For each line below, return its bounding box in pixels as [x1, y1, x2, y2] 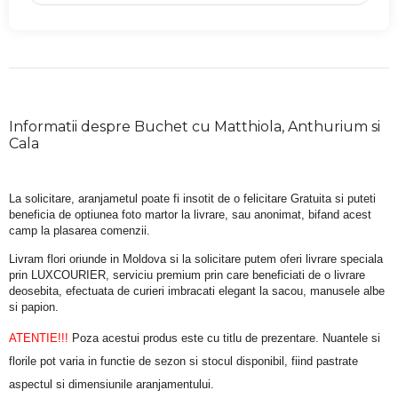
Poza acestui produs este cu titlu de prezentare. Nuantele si [68, 331, 380, 346]
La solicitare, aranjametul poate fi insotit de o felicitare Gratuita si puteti [9, 192, 376, 206]
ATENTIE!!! [9, 331, 68, 346]
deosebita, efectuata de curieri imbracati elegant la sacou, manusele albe [9, 283, 385, 298]
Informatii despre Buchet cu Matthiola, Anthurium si [9, 118, 380, 136]
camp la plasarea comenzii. [9, 224, 150, 238]
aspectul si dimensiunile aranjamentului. [9, 378, 214, 392]
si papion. [9, 299, 59, 314]
